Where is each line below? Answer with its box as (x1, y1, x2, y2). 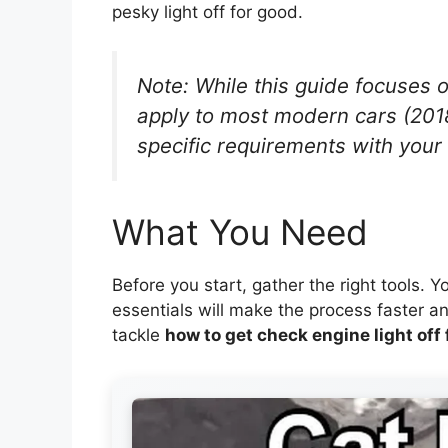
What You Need (112, 211, 368, 254)
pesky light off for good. (112, 2, 303, 23)
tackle (112, 325, 165, 346)
